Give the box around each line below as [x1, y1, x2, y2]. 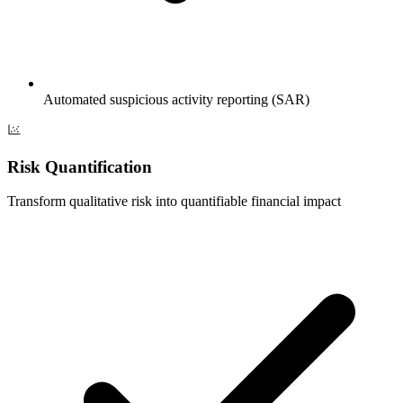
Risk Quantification [7, 157, 152, 176]
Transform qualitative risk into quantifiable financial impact [7, 193, 341, 210]
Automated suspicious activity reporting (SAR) [43, 91, 309, 107]
